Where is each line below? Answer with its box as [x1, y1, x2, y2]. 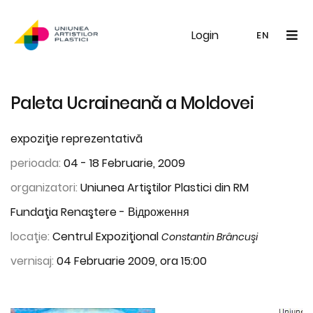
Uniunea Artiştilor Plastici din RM [78, 180, 249, 196]
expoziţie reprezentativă [10, 131, 143, 147]
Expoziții [138, 28, 182, 42]
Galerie [69, 28, 108, 42]
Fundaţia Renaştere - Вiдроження [10, 204, 189, 220]
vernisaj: [10, 253, 54, 269]
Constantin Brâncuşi [161, 230, 258, 244]
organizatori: [10, 180, 78, 196]
